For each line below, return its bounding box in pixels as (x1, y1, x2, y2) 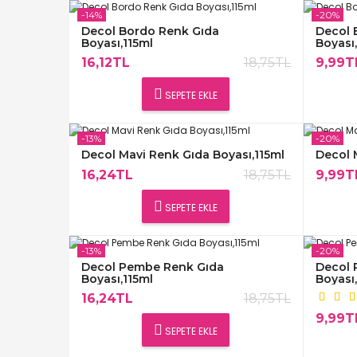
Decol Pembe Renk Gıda (81, 260, 224, 275)
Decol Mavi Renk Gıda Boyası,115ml (81, 147, 284, 163)
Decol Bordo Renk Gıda (81, 24, 219, 39)
